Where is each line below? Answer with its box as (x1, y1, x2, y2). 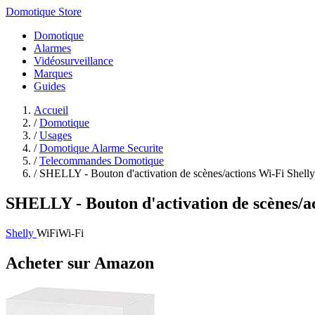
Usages (39, 129, 72, 141)
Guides (34, 80, 65, 92)
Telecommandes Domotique (39, 155, 164, 167)
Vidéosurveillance (34, 55, 113, 67)
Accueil (34, 104, 68, 116)
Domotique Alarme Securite (39, 142, 163, 154)
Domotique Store (6, 6, 82, 18)
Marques (34, 67, 72, 79)
